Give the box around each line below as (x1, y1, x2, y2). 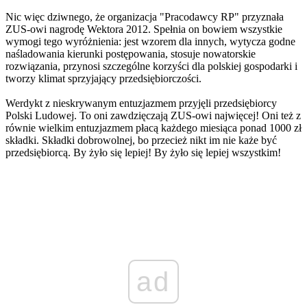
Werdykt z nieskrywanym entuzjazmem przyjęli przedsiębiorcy (5, 97, 277, 110)
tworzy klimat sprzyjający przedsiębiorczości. (5, 73, 201, 85)
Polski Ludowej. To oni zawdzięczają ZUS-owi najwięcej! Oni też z (5, 110, 301, 122)
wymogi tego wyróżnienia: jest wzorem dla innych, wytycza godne (5, 36, 295, 48)
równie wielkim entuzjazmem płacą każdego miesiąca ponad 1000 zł (5, 122, 302, 134)
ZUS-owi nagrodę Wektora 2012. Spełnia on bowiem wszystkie (5, 23, 282, 36)
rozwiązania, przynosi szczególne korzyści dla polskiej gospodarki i (5, 60, 297, 73)
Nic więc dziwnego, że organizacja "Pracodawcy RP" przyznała (5, 11, 284, 23)
